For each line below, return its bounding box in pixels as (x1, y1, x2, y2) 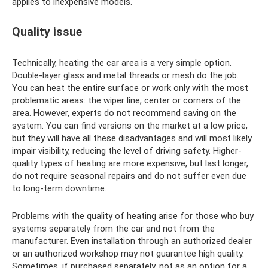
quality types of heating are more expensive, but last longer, (12, 157, 248, 169)
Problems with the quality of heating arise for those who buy (12, 210, 254, 221)
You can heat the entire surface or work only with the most (12, 82, 248, 93)
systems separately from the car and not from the (12, 223, 215, 234)
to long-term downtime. (12, 182, 106, 194)
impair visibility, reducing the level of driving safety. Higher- (12, 145, 242, 156)
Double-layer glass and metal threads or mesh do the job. (12, 69, 239, 81)
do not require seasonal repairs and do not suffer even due (12, 170, 246, 181)
